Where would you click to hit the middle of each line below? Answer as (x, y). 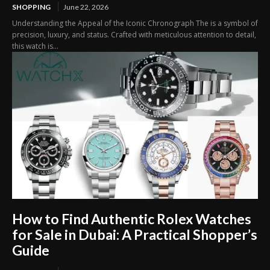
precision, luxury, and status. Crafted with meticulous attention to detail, (134, 34)
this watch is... (35, 46)
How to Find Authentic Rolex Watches (132, 219)
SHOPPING (31, 7)
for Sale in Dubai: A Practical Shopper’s (135, 235)
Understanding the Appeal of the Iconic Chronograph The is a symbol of (135, 23)
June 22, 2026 (86, 7)
